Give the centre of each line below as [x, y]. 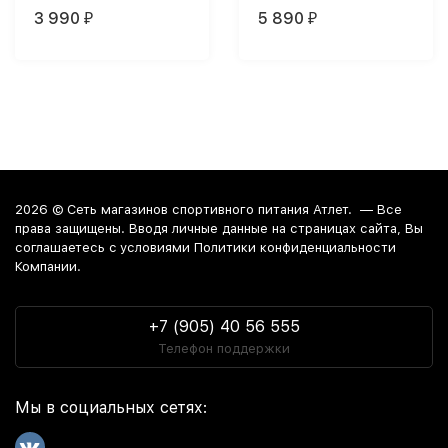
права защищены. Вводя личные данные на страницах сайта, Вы [219, 228]
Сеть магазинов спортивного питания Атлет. [211, 209]
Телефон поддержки [224, 348]
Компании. [48, 266]
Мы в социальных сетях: [111, 407]
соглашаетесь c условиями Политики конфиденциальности [205, 247]
